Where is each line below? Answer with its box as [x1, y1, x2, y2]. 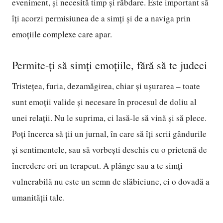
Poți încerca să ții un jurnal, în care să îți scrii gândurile [12, 128, 207, 139]
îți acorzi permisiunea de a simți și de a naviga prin [12, 12, 191, 24]
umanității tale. [12, 192, 65, 203]
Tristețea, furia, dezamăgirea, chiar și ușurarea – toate [12, 80, 200, 92]
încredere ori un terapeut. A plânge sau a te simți [12, 160, 183, 171]
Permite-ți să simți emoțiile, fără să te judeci [12, 58, 207, 72]
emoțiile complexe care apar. [12, 28, 112, 40]
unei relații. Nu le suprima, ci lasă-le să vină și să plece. [12, 112, 207, 123]
